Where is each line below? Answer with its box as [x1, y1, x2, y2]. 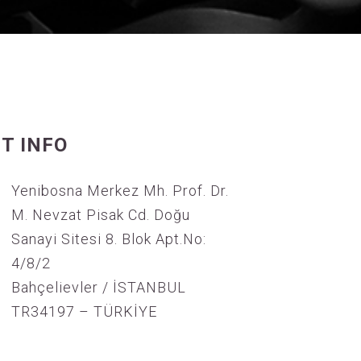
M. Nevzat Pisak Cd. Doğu [11, 206, 190, 223]
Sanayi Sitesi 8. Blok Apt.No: [11, 230, 206, 247]
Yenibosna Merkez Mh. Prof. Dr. [11, 182, 229, 199]
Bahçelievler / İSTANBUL [11, 279, 186, 296]
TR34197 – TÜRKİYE [11, 303, 157, 320]
